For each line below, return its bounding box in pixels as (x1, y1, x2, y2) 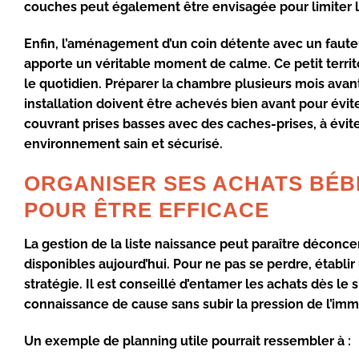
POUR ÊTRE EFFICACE (24, 198, 269, 221)
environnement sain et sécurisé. (24, 136, 223, 152)
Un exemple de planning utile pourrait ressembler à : (24, 333, 351, 349)
